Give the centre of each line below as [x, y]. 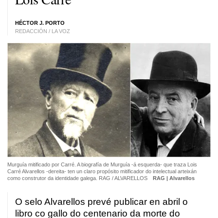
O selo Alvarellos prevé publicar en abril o [101, 201]
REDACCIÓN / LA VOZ [43, 31]
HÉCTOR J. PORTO [40, 23]
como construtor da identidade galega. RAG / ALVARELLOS [78, 178]
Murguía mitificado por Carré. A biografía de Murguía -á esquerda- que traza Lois [102, 164]
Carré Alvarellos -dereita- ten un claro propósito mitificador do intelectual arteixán [102, 171]
